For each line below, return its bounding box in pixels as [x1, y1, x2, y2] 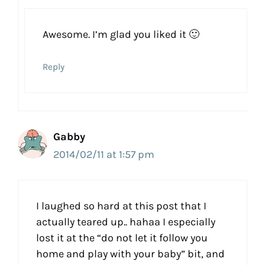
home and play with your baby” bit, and [36, 247, 225, 261]
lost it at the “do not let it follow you [36, 231, 208, 245]
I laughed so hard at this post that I [36, 199, 206, 213]
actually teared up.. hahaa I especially [36, 215, 215, 229]
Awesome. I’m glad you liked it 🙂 [43, 28, 199, 41]
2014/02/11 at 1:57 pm [53, 148, 154, 161]
